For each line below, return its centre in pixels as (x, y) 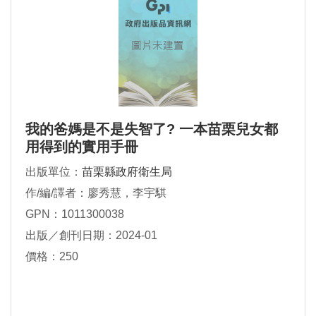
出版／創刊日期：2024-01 (91, 236)
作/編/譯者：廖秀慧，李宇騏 (96, 193)
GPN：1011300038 (75, 214)
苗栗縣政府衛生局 (127, 172)
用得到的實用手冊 (82, 147)
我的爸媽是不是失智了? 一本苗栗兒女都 (152, 129)
